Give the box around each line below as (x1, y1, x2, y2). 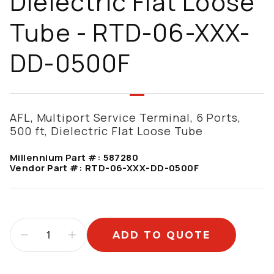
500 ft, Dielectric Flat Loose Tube (10, 124, 203, 138)
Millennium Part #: (10, 151, 103, 164)
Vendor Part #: (10, 161, 85, 174)
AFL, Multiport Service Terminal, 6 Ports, (10, 110, 241, 125)
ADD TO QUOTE (113, 229, 210, 241)
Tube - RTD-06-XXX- (10, 15, 251, 49)
